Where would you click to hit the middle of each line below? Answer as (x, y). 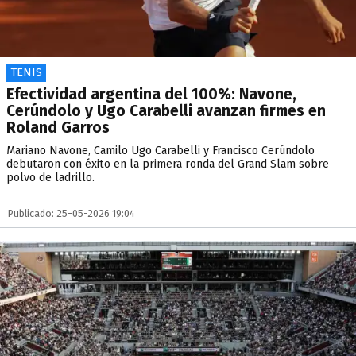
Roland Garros (58, 128)
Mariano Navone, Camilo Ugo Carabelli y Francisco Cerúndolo (161, 151)
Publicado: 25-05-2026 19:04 (72, 213)
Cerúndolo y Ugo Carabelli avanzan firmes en (166, 111)
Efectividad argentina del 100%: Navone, (151, 94)
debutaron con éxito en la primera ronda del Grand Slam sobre (168, 164)
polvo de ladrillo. (50, 178)
